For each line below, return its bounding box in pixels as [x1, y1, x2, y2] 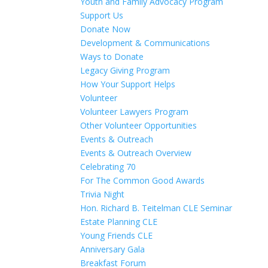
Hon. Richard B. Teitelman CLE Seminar [80, 202, 233, 214]
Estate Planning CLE [80, 216, 158, 227]
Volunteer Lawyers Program [80, 106, 189, 117]
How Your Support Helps [80, 78, 176, 90]
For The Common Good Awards [80, 175, 205, 186]
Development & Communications [80, 37, 211, 48]
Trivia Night [80, 188, 125, 200]
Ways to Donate [80, 51, 144, 62]
